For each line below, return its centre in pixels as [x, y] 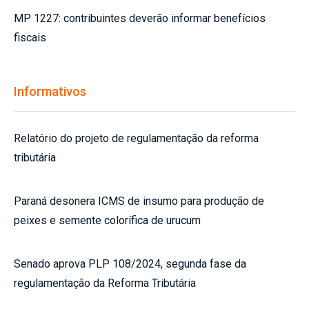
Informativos [50, 92]
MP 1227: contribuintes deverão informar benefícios [140, 19]
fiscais [30, 38]
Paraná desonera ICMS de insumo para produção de [139, 201]
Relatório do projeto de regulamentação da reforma [136, 139]
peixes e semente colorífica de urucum [107, 221]
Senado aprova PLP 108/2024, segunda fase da [130, 264]
